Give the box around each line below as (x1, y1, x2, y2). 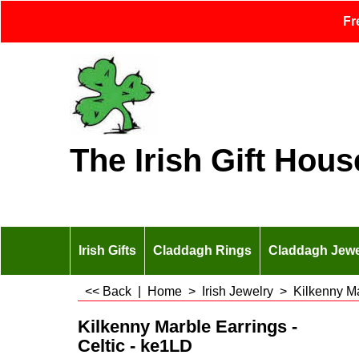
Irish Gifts (79, 244, 136, 257)
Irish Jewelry (202, 284, 273, 298)
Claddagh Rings (153, 244, 252, 257)
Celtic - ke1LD (78, 335, 192, 356)
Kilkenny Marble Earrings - (78, 316, 297, 337)
